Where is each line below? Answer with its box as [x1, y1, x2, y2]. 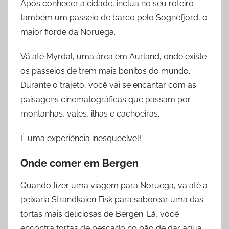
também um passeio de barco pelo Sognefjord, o [20, 13, 208, 23]
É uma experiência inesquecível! [20, 133, 141, 144]
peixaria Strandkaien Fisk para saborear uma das [20, 195, 203, 205]
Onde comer [20, 157, 81, 170]
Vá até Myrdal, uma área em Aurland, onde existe [20, 52, 207, 62]
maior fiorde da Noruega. [20, 27, 116, 37]
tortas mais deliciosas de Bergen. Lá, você [20, 209, 179, 219]
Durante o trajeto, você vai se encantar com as [20, 80, 196, 90]
